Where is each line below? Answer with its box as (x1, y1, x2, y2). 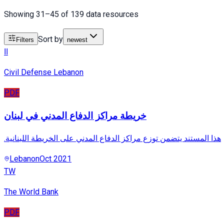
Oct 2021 (39, 154, 71, 164)
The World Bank (4, 187, 58, 197)
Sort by (38, 34, 63, 44)
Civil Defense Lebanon (4, 67, 83, 77)
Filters (16, 35, 34, 43)
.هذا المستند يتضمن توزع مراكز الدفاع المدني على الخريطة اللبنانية (5, 133, 221, 143)
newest (67, 35, 87, 43)
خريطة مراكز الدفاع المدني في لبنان (4, 109, 146, 121)
